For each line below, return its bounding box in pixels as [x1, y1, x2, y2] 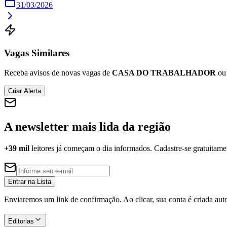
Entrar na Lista [8, 178, 51, 186]
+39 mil [4, 144, 29, 153]
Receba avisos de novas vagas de [4, 68, 112, 77]
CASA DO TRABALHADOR [112, 68, 216, 77]
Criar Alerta [8, 87, 41, 95]
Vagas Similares [4, 47, 69, 58]
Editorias [8, 217, 34, 225]
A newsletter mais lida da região [4, 120, 171, 134]
